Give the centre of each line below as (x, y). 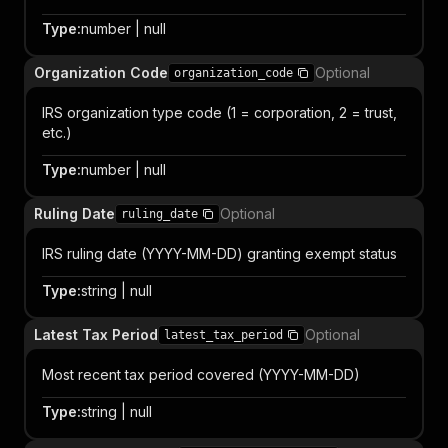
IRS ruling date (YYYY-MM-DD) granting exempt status (219, 253)
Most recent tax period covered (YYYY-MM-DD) (201, 374)
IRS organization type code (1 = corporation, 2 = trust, (219, 112)
